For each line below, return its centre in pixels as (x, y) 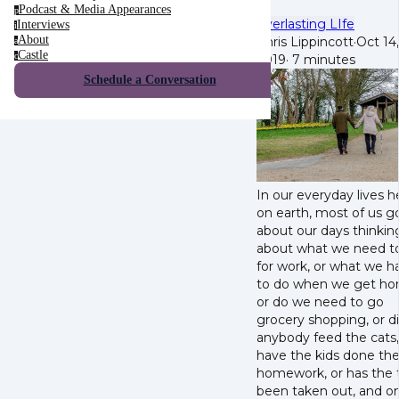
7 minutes (322, 59)
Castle (33, 55)
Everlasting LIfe (305, 24)
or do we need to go (320, 302)
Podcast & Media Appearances (95, 9)
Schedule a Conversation (150, 80)
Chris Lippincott (305, 41)
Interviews (43, 24)
